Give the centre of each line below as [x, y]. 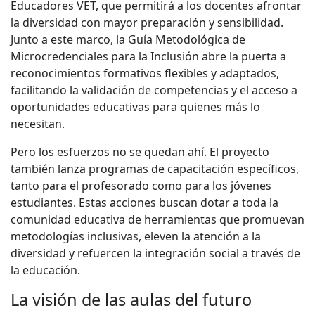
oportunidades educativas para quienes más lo [135, 107]
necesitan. [38, 123]
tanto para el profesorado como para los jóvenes [141, 185]
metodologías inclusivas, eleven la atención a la [136, 236]
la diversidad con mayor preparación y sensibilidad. [147, 22]
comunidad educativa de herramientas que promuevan [157, 219]
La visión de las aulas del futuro [131, 299]
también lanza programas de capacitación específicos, [155, 168]
